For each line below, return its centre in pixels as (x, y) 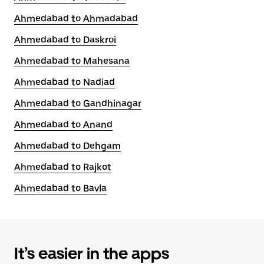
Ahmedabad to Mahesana (72, 61)
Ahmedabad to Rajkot (63, 167)
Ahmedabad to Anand (63, 125)
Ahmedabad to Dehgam (67, 146)
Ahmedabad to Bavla (60, 188)
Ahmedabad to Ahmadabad (76, 19)
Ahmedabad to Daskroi (65, 40)
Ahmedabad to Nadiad (65, 82)
